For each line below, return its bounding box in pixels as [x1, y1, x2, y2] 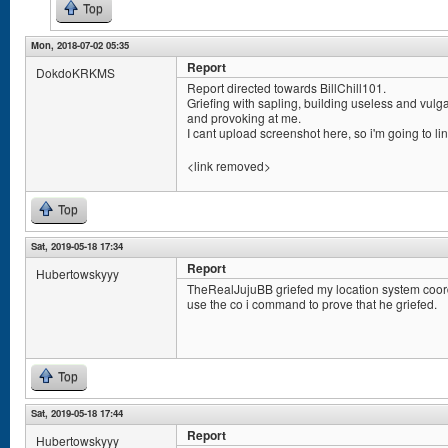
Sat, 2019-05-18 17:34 [31, 239, 123, 253]
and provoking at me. [187, 109, 301, 126]
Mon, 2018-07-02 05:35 [31, 38, 129, 52]
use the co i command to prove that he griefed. [187, 295, 437, 312]
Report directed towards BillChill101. [187, 79, 386, 96]
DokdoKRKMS [36, 64, 115, 81]
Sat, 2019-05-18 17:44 [31, 406, 123, 420]
